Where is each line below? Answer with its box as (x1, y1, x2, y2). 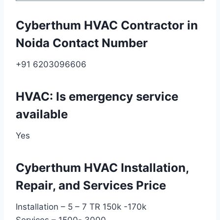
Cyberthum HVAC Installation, (16, 160, 189, 175)
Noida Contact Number (16, 35, 148, 50)
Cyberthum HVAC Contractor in (16, 18, 198, 32)
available (16, 107, 68, 121)
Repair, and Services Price (16, 178, 166, 192)
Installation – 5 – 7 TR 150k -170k (16, 201, 146, 212)
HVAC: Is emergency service (16, 89, 178, 104)
